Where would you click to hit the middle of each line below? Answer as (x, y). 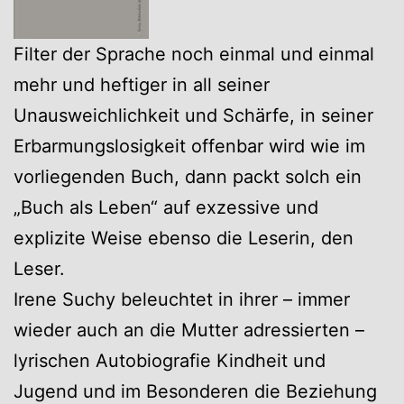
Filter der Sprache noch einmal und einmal (194, 54)
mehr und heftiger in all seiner (142, 84)
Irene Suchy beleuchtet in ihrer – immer (182, 299)
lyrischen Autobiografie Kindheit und (170, 360)
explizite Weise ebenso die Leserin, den (184, 238)
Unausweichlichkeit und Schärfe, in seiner (193, 115)
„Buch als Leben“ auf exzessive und (166, 207)
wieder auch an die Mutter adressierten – (189, 330)
